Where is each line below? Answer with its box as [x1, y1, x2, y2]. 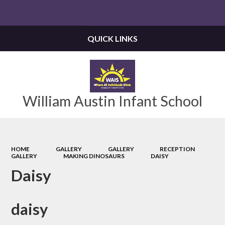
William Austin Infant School [23, 92, 202, 110]
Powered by [125, 9, 163, 18]
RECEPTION [160, 145, 195, 153]
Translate [181, 9, 210, 18]
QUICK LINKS [87, 34, 138, 43]
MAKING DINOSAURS [63, 152, 125, 160]
